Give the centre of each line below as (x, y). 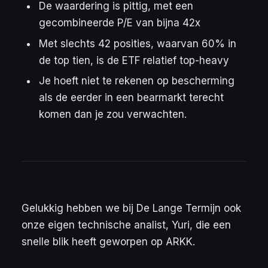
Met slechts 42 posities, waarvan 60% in (137, 43)
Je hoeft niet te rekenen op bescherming (136, 81)
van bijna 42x (166, 22)
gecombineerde (78, 22)
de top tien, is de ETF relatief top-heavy (134, 60)
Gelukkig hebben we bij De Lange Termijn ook (131, 208)
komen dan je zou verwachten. (112, 115)
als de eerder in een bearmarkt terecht (131, 98)
